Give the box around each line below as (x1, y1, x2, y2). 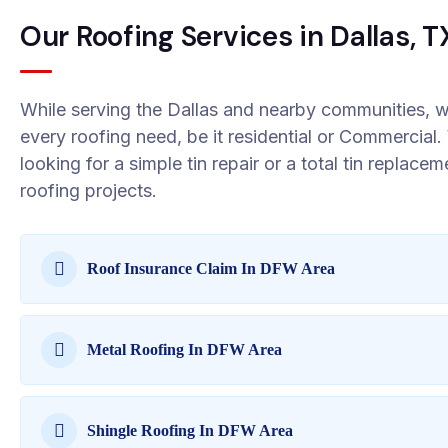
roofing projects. (20, 180, 158, 201)
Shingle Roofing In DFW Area (87, 422, 294, 439)
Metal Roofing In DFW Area (87, 341, 283, 358)
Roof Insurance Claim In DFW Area (87, 260, 336, 277)
